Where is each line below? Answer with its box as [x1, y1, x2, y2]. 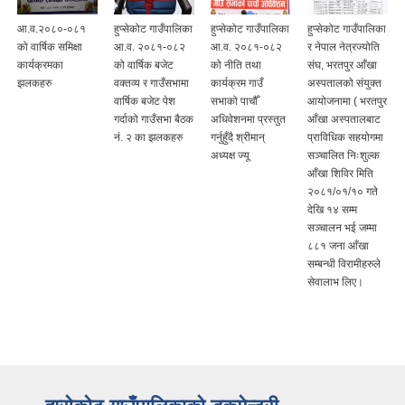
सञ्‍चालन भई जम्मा [307, 221, 377, 234]
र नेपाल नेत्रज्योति [307, 40, 380, 53]
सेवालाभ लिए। [307, 275, 363, 288]
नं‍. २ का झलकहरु [114, 130, 183, 144]
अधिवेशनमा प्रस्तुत [211, 112, 286, 126]
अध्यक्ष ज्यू [211, 148, 250, 162]
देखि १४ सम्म [307, 202, 357, 216]
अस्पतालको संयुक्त [307, 76, 381, 89]
